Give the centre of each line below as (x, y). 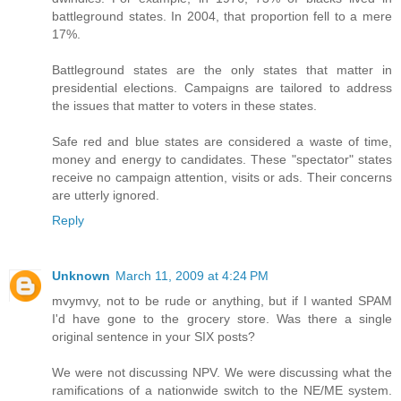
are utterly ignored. (106, 195)
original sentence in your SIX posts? (154, 336)
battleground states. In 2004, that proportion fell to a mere (222, 16)
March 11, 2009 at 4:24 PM (192, 275)
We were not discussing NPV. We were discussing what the (222, 372)
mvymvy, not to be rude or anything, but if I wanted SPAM (222, 300)
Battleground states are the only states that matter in (222, 69)
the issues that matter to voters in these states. (184, 105)
